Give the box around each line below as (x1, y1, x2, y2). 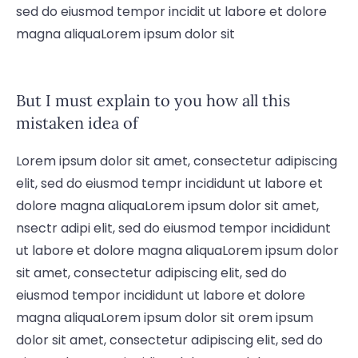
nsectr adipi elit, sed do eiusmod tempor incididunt (16, 218, 331, 237)
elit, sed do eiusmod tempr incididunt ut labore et (16, 173, 323, 193)
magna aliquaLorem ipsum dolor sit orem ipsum (16, 308, 313, 327)
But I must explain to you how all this (16, 89, 290, 110)
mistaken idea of (16, 112, 138, 133)
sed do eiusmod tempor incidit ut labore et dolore (16, 2, 327, 21)
